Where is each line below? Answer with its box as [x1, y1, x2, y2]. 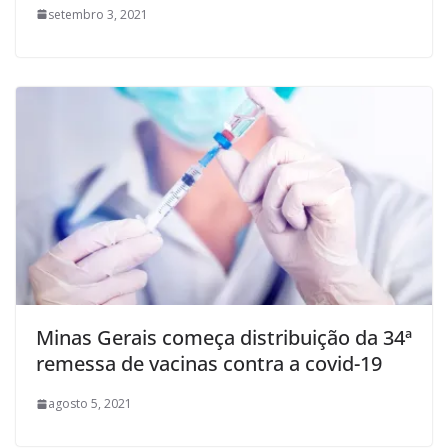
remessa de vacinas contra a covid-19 [36, 350, 382, 378]
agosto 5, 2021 [48, 395, 132, 413]
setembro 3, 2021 [48, 5, 148, 23]
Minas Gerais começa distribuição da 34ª [36, 324, 412, 352]
